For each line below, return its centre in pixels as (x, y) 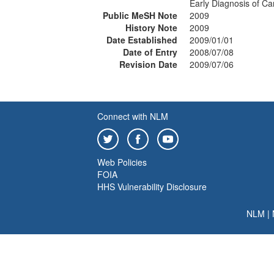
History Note (151, 28)
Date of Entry (150, 52)
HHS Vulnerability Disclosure (152, 187)
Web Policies (122, 162)
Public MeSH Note (140, 15)
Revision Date (148, 64)
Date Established (142, 40)
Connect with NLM (133, 116)
